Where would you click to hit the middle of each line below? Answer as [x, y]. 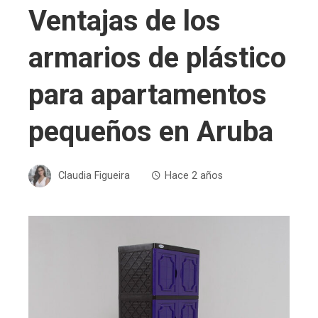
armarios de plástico [157, 57]
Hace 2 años [194, 175]
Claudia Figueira [94, 175]
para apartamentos [148, 94]
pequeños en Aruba [151, 131]
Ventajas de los [125, 21]
